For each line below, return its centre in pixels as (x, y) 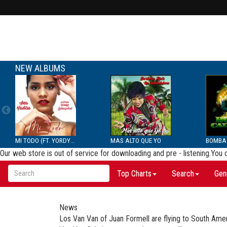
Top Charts (134, 174)
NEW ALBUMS (40, 68)
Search (183, 174)
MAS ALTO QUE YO (136, 140)
